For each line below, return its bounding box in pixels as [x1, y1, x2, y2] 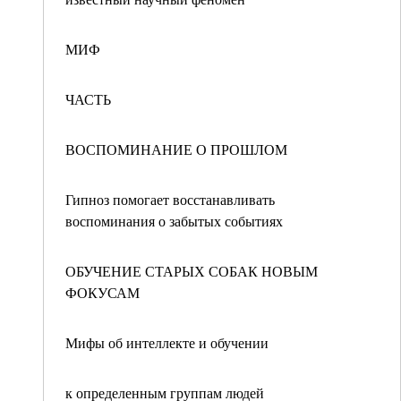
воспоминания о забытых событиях [65, 211, 283, 230]
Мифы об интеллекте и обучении [65, 333, 269, 352]
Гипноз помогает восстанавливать [65, 190, 275, 209]
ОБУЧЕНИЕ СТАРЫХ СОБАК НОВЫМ [65, 261, 318, 280]
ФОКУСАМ [65, 283, 140, 302]
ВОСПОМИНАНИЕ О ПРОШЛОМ [65, 140, 287, 158]
